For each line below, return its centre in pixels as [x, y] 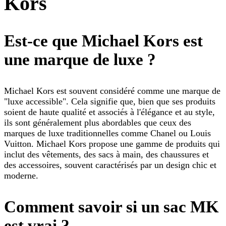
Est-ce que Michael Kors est [103, 41]
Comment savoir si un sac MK [111, 207]
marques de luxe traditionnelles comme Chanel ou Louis [107, 133]
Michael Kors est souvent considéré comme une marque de [112, 91]
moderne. [21, 176]
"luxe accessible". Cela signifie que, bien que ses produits [110, 102]
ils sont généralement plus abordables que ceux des [98, 123]
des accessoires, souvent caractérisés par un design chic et [110, 165]
